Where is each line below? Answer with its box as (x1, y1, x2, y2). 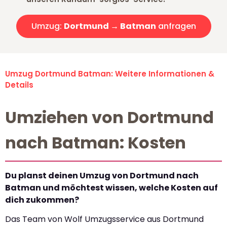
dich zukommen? (5, 194, 79, 206)
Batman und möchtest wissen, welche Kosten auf (5, 182, 218, 194)
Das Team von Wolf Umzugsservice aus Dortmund (5, 213, 204, 225)
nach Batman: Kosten (5, 131, 186, 155)
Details (5, 80, 33, 91)
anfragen (156, 20, 196, 32)
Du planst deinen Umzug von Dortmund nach (5, 170, 199, 182)
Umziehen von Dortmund (5, 106, 214, 129)
